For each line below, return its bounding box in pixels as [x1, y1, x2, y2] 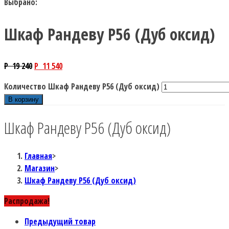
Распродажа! [4, 195, 50, 207]
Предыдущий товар [25, 215, 96, 227]
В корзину [8, 96, 39, 104]
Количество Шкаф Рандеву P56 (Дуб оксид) [4, 81, 159, 93]
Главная [25, 150, 52, 162]
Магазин [25, 162, 55, 174]
